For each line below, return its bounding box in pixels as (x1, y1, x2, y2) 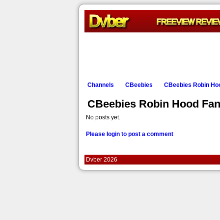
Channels (87, 82, 114, 88)
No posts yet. (86, 114, 120, 121)
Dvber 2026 (86, 156, 117, 163)
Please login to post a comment (86, 131, 173, 137)
